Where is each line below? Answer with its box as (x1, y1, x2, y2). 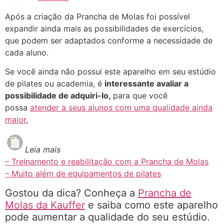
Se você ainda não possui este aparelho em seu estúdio (5, 66, 216, 77)
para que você (113, 90, 167, 101)
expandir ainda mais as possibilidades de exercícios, (5, 23, 203, 33)
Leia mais (25, 144, 60, 155)
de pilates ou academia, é (5, 78, 104, 89)
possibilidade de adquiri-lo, (5, 90, 113, 101)
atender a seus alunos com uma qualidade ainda (30, 102, 212, 113)
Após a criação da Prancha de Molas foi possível (5, 11, 190, 21)
